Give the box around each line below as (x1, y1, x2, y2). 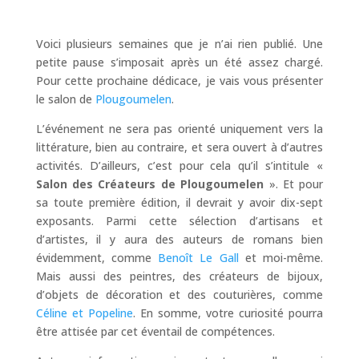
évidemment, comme (35, 250, 159, 266)
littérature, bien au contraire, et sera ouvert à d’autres (35, 139, 324, 155)
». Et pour (264, 176, 324, 192)
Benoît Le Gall (158, 250, 239, 266)
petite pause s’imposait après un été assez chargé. (35, 54, 324, 71)
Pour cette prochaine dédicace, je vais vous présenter (35, 73, 324, 89)
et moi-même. (238, 250, 324, 266)
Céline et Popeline (35, 305, 133, 321)
